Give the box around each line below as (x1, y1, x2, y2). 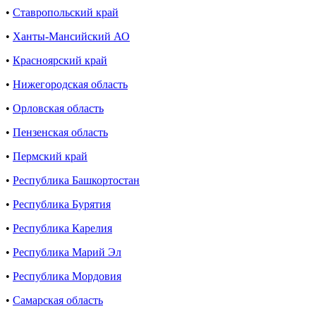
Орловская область (13, 102, 104, 115)
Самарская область (13, 294, 103, 307)
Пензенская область (13, 126, 108, 139)
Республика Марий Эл (13, 246, 121, 259)
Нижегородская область (13, 78, 128, 91)
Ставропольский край (13, 6, 119, 19)
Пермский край (13, 150, 87, 163)
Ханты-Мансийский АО (13, 30, 130, 43)
